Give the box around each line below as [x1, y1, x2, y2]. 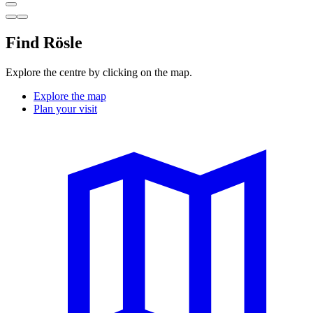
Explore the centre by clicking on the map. [6, 66, 192, 78]
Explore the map [34, 89, 106, 102]
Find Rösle [6, 33, 82, 52]
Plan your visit [34, 102, 97, 115]
